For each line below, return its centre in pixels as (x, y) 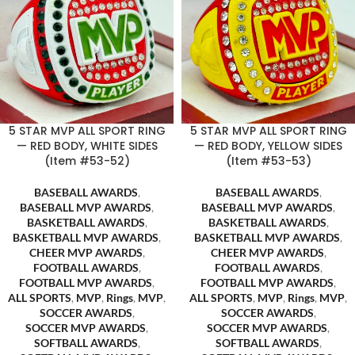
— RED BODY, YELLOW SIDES (268, 146)
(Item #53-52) (87, 161)
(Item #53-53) (268, 161)
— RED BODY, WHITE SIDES (87, 146)
